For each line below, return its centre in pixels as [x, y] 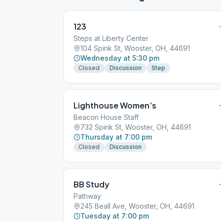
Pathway [87, 196]
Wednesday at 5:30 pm [120, 58]
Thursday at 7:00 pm [116, 137]
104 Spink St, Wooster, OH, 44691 [135, 48]
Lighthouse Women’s [115, 105]
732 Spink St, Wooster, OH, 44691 [136, 127]
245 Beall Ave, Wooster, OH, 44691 [137, 206]
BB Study [92, 184]
